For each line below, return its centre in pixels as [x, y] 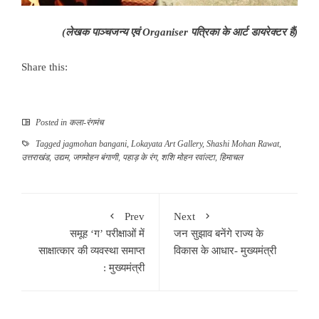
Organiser [165, 32]
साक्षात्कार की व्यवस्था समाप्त [91, 251]
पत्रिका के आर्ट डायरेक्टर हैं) [243, 32]
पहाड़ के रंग [140, 158]
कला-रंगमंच [86, 123]
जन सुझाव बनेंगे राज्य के [219, 234]
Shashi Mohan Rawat [243, 144]
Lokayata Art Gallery [167, 144]
